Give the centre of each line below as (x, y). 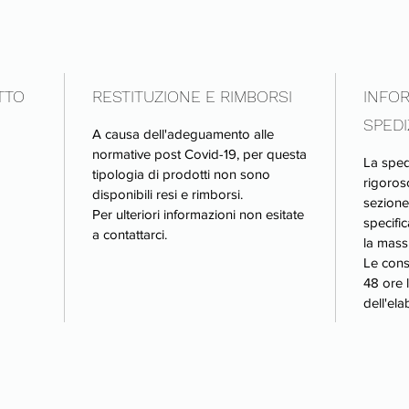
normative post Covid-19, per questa (199, 153)
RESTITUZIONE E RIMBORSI (192, 96)
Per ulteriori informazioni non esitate (198, 214)
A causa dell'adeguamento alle (183, 133)
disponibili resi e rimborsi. (168, 194)
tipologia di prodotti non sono (181, 173)
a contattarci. (130, 234)
